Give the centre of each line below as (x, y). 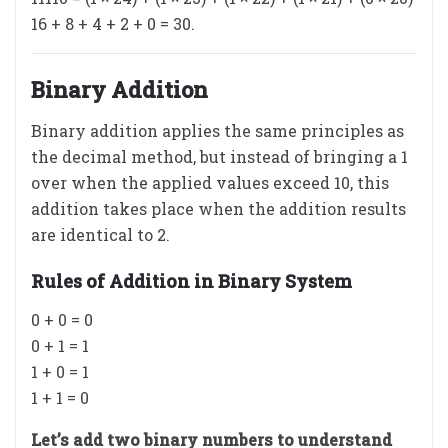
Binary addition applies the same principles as (217, 130)
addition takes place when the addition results (218, 208)
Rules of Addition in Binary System (191, 281)
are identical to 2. (102, 234)
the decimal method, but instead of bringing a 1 (219, 156)
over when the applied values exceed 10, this (210, 182)
